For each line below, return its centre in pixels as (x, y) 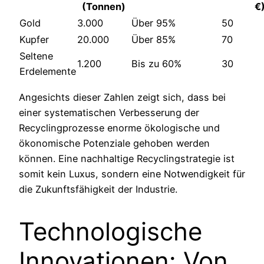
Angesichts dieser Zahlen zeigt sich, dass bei (122, 97)
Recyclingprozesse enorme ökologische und (119, 128)
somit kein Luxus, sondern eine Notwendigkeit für (132, 174)
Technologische (110, 232)
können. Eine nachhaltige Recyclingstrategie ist (127, 158)
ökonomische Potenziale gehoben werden (114, 143)
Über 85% (154, 40)
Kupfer (34, 40)
